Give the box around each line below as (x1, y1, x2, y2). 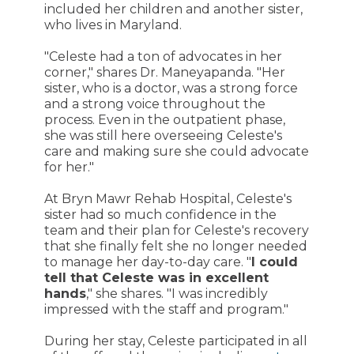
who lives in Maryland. (43, 17, 182, 32)
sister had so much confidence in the (43, 207, 277, 222)
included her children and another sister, (43, 2, 303, 17)
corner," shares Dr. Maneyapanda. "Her (43, 65, 285, 80)
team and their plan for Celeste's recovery (43, 223, 309, 238)
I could (250, 254, 298, 269)
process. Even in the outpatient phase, (43, 112, 285, 127)
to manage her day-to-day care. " (43, 254, 251, 269)
